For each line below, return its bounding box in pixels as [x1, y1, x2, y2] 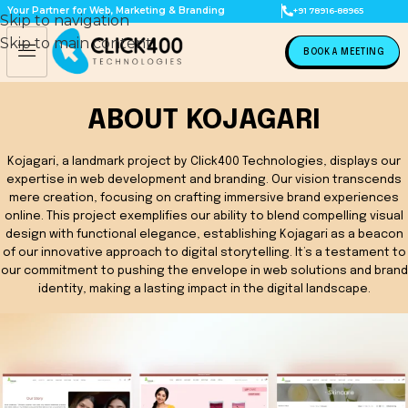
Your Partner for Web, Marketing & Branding [6, 5, 225, 17]
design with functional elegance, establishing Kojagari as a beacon [5, 228, 403, 240]
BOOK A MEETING [303, 46, 385, 56]
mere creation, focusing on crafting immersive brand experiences [9, 191, 399, 204]
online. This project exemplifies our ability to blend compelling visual [5, 209, 403, 222]
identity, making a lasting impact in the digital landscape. [37, 282, 371, 295]
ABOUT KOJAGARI [87, 106, 321, 135]
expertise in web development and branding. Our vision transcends [6, 173, 402, 186]
